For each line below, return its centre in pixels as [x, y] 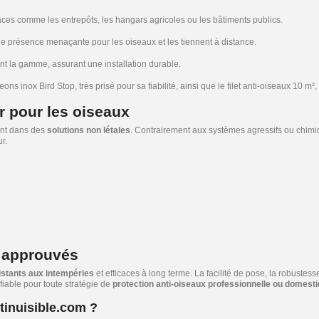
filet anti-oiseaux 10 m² [271, 86]
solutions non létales [89, 130]
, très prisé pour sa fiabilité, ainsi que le [151, 86]
